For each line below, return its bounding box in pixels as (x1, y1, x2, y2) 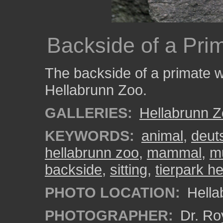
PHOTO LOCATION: (45, 184, 180, 201)
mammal (147, 144, 202, 161)
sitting (110, 161, 147, 178)
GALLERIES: (45, 105, 132, 121)
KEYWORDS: (45, 127, 134, 144)
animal (141, 127, 183, 144)
